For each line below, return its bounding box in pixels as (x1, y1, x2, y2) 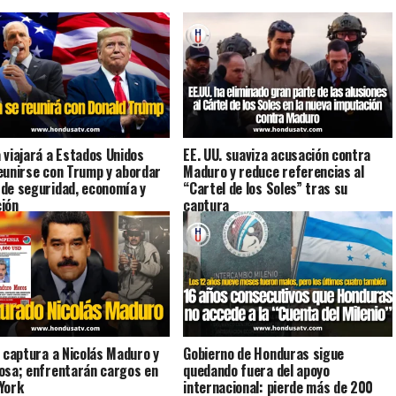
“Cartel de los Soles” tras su (183, 177, 348, 199)
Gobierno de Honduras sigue (183, 342, 344, 364)
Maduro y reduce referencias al (183, 160, 364, 182)
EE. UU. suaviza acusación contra (183, 143, 371, 165)
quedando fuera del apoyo (183, 359, 330, 381)
